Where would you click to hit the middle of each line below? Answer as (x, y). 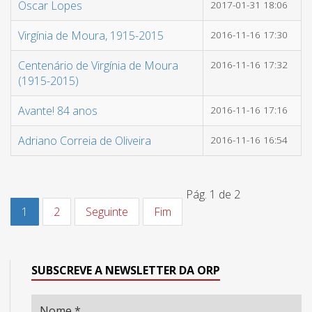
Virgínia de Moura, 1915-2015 (91, 36)
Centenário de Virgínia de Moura (98, 65)
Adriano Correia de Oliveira (85, 141)
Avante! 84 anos (58, 111)
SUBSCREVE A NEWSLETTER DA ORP (126, 270)
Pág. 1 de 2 (213, 194)
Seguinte (107, 212)
